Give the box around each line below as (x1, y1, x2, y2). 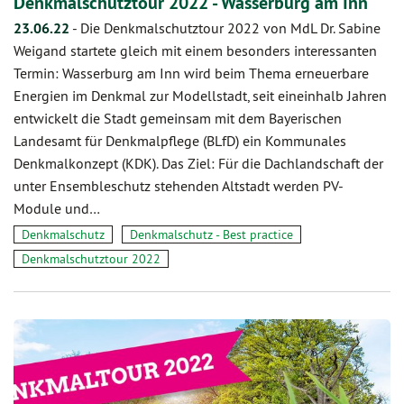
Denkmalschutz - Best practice (130, 226, 293, 243)
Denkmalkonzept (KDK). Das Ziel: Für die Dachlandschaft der (14, 154, 383, 173)
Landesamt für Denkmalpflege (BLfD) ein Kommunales (14, 132, 346, 151)
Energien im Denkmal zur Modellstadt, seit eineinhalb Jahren (14, 87, 387, 106)
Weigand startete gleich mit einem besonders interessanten (14, 41, 377, 60)
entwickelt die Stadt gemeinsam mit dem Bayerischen (14, 109, 342, 128)
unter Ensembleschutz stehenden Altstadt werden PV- (14, 177, 344, 196)
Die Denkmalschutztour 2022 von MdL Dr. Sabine (80, 19, 381, 38)
